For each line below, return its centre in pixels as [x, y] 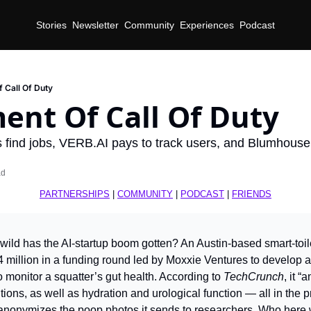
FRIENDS [252, 194]
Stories [51, 25]
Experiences [207, 25]
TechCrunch [254, 277]
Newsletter [95, 25]
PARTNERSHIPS [75, 194]
